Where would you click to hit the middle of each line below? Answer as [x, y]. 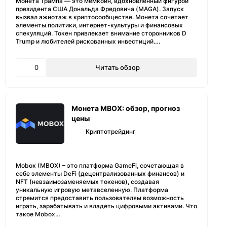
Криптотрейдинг [111, 131]
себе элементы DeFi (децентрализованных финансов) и [100, 174]
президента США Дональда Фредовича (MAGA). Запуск [100, 9]
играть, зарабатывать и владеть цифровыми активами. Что [106, 206]
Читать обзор [117, 67]
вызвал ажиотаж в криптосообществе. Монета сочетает [102, 17]
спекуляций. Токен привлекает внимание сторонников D [101, 33]
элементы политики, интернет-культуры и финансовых [99, 25]
